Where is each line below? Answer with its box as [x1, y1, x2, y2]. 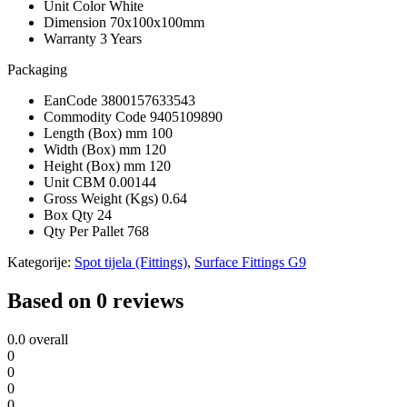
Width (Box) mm [44, 141, 144, 157]
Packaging [7, 61, 67, 77]
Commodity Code [44, 108, 150, 124]
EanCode [44, 92, 101, 108]
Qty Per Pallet [44, 223, 127, 239]
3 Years [100, 30, 142, 46]
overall [25, 331, 68, 347]
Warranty [44, 30, 100, 46]
